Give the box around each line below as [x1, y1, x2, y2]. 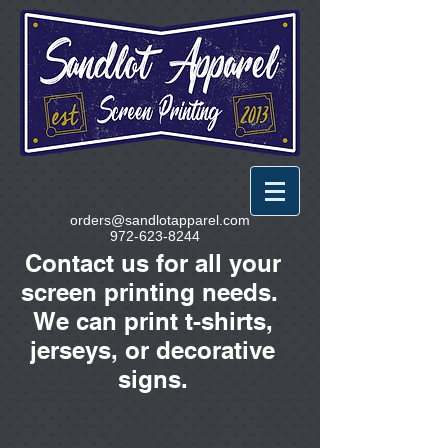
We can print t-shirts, [32, 307, 273, 335]
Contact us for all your [24, 249, 281, 277]
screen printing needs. [20, 278, 285, 306]
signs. [117, 365, 188, 393]
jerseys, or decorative [30, 336, 275, 364]
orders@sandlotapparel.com [70, 212, 250, 228]
